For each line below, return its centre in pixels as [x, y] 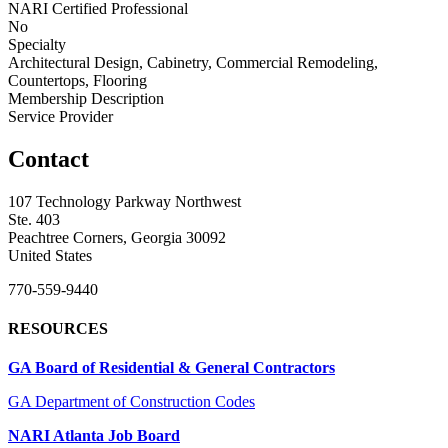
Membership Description [86, 98]
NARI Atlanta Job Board [94, 436]
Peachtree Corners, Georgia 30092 [117, 237]
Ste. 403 [34, 219]
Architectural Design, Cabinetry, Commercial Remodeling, [193, 62]
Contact [48, 158]
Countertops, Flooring [77, 80]
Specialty [37, 44]
